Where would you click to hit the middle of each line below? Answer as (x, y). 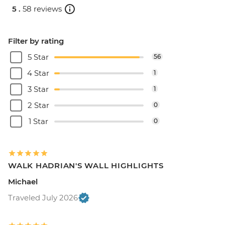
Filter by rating (36, 41)
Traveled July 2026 (43, 197)
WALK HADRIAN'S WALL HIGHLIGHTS (86, 165)
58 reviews (42, 9)
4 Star (38, 73)
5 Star (38, 57)
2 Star (38, 105)
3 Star (38, 89)
